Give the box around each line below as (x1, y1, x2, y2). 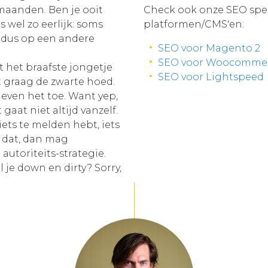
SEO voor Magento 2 (158, 42, 260, 54)
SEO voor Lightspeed (158, 71, 264, 83)
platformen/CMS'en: (144, 19, 244, 31)
